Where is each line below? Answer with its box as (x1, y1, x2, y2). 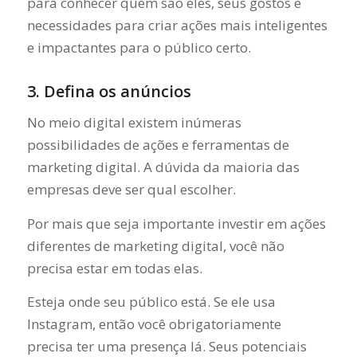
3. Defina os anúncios (26, 80, 191, 102)
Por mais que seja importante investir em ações (26, 214, 326, 233)
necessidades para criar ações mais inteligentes (26, 15, 328, 34)
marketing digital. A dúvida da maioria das (26, 158, 300, 177)
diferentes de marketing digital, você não (26, 236, 284, 255)
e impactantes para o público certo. (26, 37, 254, 57)
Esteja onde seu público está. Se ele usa (26, 292, 276, 312)
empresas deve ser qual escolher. (26, 180, 236, 199)
